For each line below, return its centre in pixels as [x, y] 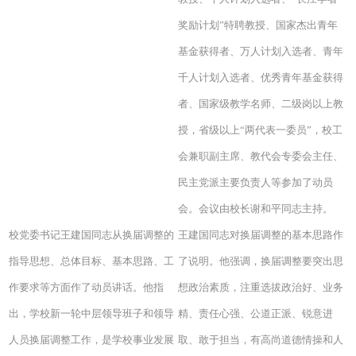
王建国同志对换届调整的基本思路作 [261, 234]
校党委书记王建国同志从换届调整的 [92, 234]
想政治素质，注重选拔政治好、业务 [261, 287]
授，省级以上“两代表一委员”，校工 [260, 130]
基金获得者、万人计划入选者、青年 [261, 51]
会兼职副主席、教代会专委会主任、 [261, 156]
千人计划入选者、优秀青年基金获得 [261, 77]
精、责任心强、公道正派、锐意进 [255, 313]
